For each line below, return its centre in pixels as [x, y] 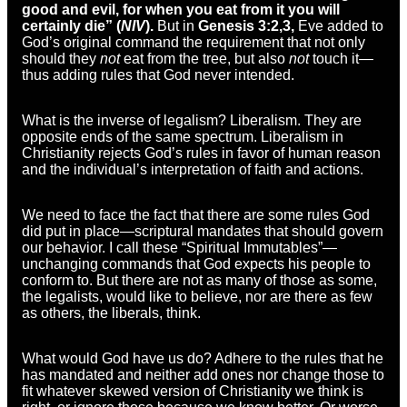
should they [61, 58]
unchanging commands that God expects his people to [196, 263]
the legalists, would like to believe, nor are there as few [197, 296]
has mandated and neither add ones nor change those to [203, 374]
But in [176, 25]
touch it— [341, 58]
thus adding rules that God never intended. [158, 74]
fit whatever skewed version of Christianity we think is [193, 391]
